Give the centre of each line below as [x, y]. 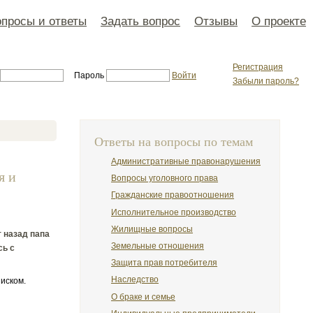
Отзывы [216, 21]
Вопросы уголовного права [165, 179]
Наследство [135, 280]
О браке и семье [143, 297]
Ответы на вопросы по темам [174, 142]
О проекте [279, 21]
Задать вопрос [140, 21]
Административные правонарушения [186, 161]
